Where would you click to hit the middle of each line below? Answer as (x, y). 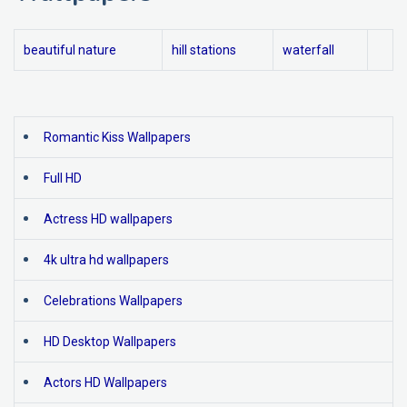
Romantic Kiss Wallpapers (117, 137)
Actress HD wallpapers (108, 219)
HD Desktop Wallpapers (110, 342)
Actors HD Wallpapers (105, 382)
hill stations (204, 50)
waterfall (308, 50)
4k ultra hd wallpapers (106, 260)
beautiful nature (70, 50)
